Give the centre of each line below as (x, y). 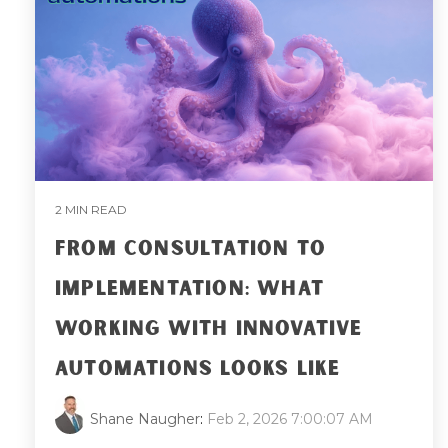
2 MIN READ (91, 209)
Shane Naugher (145, 418)
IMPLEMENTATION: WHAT (189, 288)
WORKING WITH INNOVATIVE (209, 328)
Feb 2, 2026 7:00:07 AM (290, 418)
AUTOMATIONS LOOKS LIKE (198, 368)
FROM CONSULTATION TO (190, 248)
